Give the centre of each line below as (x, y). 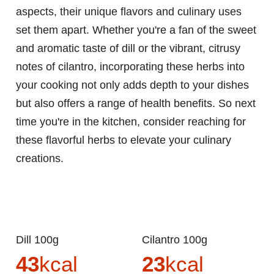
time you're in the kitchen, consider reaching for (131, 122)
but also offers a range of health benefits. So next (136, 104)
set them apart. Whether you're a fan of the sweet (136, 30)
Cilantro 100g (179, 240)
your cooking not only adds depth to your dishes (132, 85)
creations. (40, 159)
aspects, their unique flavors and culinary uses (129, 12)
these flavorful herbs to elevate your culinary (124, 140)
